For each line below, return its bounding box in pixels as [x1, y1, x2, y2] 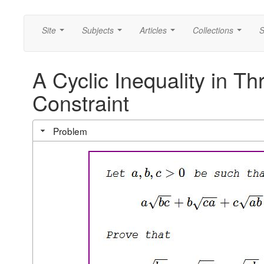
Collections [193, 24, 233, 36]
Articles [140, 24, 167, 36]
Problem [52, 124, 87, 137]
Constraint [32, 87, 129, 117]
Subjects [82, 24, 114, 36]
